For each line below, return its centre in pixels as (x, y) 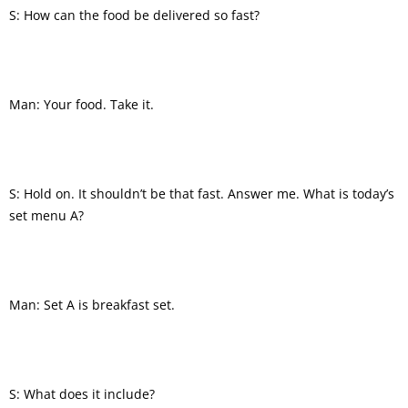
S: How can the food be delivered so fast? (134, 15)
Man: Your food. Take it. (82, 104)
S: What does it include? (82, 393)
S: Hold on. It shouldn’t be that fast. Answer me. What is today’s (202, 193)
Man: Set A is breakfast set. (92, 304)
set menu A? (46, 215)
